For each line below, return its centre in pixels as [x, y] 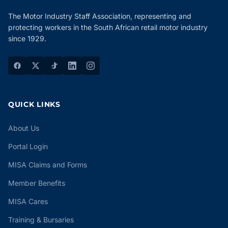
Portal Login [28, 146]
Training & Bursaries [41, 220]
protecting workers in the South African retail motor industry [108, 27]
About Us [24, 128]
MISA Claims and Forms [48, 165]
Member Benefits [37, 183]
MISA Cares [28, 201]
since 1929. [27, 38]
